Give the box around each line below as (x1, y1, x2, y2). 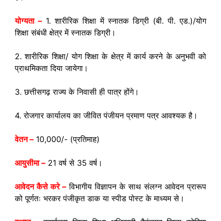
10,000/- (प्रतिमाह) (34, 134, 100, 144)
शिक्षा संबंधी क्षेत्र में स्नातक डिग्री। (15, 28, 116, 37)
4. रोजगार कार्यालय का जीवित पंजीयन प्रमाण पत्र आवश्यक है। (15, 110, 198, 120)
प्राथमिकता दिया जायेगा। (15, 63, 88, 73)
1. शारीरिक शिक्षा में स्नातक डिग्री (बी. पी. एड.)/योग (46, 16, 206, 26)
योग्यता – (15, 16, 42, 26)
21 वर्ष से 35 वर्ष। (48, 158, 103, 168)
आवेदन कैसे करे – (15, 182, 66, 191)
